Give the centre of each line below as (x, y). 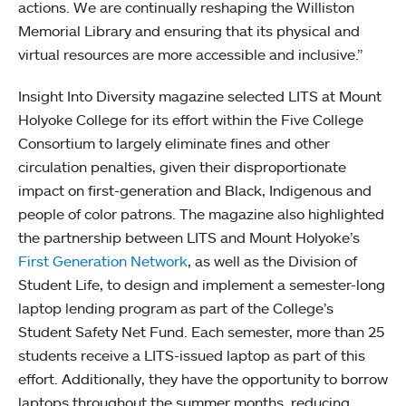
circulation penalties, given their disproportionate (182, 166)
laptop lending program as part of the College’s (176, 308)
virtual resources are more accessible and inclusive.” (190, 54)
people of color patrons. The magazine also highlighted (201, 213)
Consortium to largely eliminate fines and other (174, 143)
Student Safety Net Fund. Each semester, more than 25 (201, 331)
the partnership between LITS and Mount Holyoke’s (189, 237)
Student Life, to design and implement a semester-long (202, 284)
